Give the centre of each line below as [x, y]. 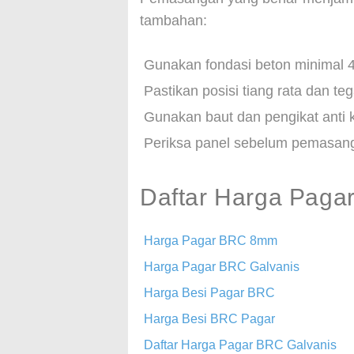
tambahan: [173, 21]
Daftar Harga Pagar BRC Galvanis [240, 345]
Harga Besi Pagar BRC [209, 293]
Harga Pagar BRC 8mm [211, 241]
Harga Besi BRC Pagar [209, 319]
